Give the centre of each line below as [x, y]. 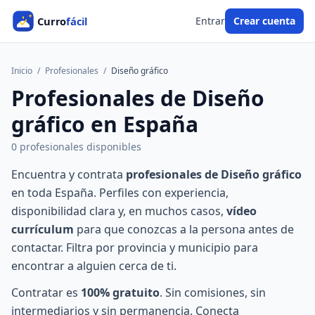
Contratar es [46, 292]
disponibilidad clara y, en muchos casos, [119, 211]
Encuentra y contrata [69, 174]
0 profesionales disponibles [76, 147]
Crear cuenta [264, 21]
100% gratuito [120, 292]
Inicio [22, 71]
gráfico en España [105, 124]
